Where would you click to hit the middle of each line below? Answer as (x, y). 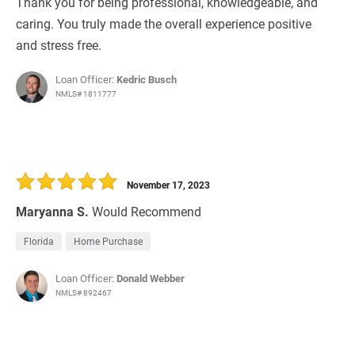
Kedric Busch (147, 80)
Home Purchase (108, 241)
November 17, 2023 (168, 185)
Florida (39, 241)
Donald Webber (151, 279)
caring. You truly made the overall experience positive (164, 24)
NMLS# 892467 (84, 293)
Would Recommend (147, 212)
